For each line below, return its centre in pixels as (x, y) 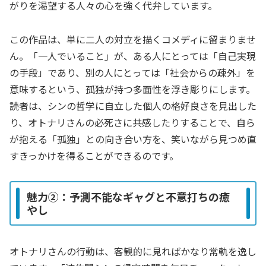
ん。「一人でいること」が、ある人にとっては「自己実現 (133, 56)
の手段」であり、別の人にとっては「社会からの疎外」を (132, 73)
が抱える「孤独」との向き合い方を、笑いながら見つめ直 (133, 139)
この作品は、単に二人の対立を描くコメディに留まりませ (133, 39)
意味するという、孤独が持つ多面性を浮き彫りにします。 (132, 89)
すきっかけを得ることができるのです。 (94, 156)
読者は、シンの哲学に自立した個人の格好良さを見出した (133, 106)
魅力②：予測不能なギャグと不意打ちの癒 (128, 197)
